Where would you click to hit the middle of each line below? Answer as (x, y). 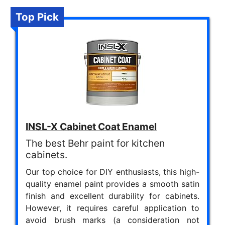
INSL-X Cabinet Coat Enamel (91, 126)
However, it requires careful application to (113, 208)
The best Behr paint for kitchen (95, 143)
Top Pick (37, 17)
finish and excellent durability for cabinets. (113, 196)
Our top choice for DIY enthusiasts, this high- (113, 172)
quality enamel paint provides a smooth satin (113, 184)
